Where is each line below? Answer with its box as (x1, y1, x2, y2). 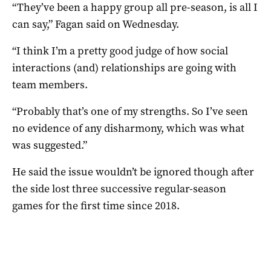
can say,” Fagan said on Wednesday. (12, 16, 179, 31)
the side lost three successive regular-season (12, 181, 226, 196)
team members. (12, 77, 88, 92)
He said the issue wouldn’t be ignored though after (12, 164, 254, 179)
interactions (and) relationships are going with (12, 60, 237, 75)
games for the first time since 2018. (12, 198, 180, 213)
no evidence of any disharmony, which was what (12, 120, 244, 135)
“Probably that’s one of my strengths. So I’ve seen (12, 103, 248, 119)
